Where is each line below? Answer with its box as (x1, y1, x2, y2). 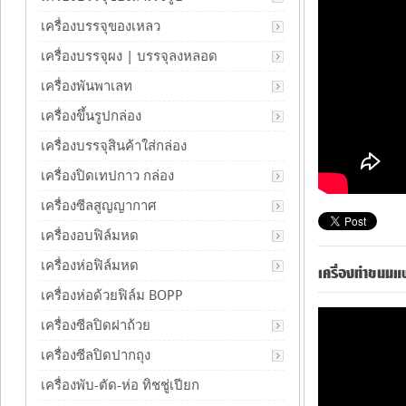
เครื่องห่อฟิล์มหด (41, 257, 139, 274)
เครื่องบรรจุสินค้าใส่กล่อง (41, 138, 187, 154)
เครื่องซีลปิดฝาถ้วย (41, 317, 150, 333)
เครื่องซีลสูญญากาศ (41, 198, 157, 214)
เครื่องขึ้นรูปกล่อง (41, 108, 141, 124)
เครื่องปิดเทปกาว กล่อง (41, 168, 174, 184)
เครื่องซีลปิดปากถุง (41, 347, 150, 363)
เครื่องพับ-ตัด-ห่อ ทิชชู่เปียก (41, 377, 199, 393)
